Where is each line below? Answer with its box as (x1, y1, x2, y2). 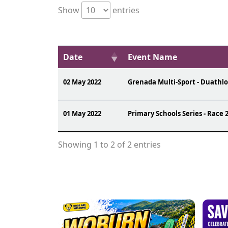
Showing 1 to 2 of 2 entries (58, 139, 161, 151)
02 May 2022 (63, 77, 101, 87)
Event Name (128, 51, 177, 63)
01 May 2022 (63, 109, 101, 118)
